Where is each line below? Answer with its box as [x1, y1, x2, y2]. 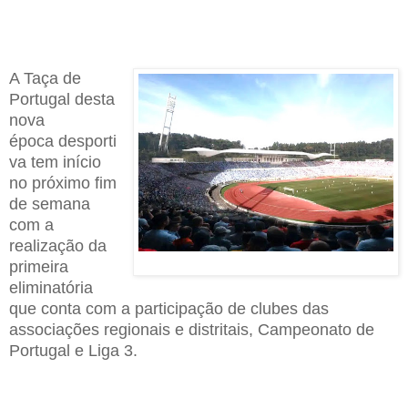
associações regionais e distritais [9, 321, 249, 340]
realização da [9, 237, 107, 256]
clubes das [246, 300, 329, 319]
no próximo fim [9, 174, 117, 193]
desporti [58, 132, 117, 151]
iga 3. [97, 342, 138, 361]
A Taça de [9, 69, 81, 88]
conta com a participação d [41, 300, 237, 319]
